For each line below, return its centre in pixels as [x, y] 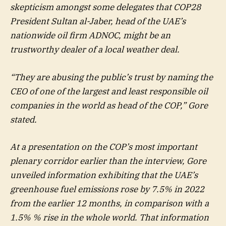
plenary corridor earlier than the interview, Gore [108, 161]
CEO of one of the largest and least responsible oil [109, 91]
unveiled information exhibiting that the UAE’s [104, 175]
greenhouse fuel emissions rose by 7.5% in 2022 [107, 189]
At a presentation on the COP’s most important [104, 147]
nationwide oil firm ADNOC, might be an [90, 36]
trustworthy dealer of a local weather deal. [95, 50]
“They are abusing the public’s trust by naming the [111, 77]
